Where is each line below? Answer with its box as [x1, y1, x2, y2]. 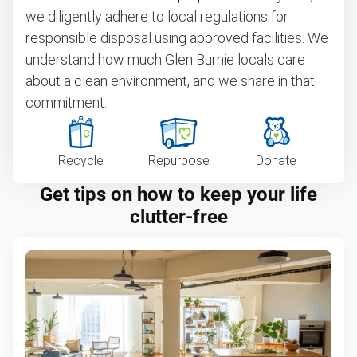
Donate [256, 153, 297, 168]
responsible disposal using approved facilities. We [25, 29, 328, 46]
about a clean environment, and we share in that [25, 73, 315, 89]
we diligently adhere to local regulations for [25, 8, 288, 25]
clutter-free [129, 206, 228, 228]
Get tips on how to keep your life [40, 183, 317, 206]
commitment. [25, 94, 107, 111]
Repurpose [147, 153, 210, 168]
